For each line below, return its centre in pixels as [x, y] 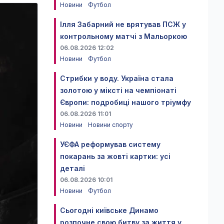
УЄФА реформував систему [110, 144]
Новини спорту [110, 125]
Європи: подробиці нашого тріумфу [125, 102]
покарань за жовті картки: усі [115, 156]
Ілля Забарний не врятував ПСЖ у [123, 24]
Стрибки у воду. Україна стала [117, 78]
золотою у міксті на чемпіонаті [118, 90]
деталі [72, 168]
